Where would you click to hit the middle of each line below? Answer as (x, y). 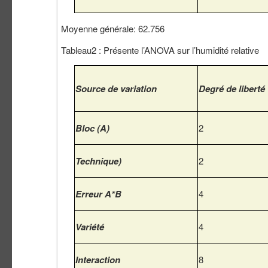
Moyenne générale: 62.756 (113, 29)
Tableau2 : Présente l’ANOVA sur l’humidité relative (160, 50)
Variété (90, 227)
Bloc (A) (92, 128)
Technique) (98, 161)
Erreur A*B (98, 194)
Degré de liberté (232, 89)
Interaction (98, 260)
